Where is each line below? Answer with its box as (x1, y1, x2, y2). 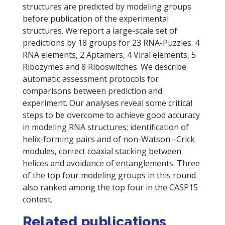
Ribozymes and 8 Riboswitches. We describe (22, 61, 186, 72)
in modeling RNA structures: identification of (22, 122, 189, 133)
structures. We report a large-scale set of (22, 25, 177, 36)
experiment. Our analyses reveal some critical (22, 97, 192, 108)
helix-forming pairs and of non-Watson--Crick (22, 134, 195, 145)
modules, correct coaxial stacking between (22, 146, 181, 157)
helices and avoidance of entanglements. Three (22, 158, 200, 169)
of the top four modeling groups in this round (22, 170, 196, 181)
